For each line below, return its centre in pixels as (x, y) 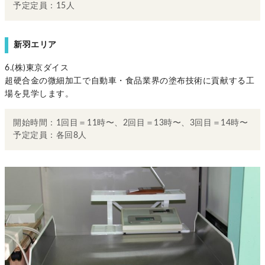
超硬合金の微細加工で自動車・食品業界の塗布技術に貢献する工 (130, 81)
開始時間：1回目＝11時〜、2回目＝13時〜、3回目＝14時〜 (131, 123)
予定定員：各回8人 (50, 135)
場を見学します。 (39, 94)
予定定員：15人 (44, 6)
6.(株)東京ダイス (37, 68)
